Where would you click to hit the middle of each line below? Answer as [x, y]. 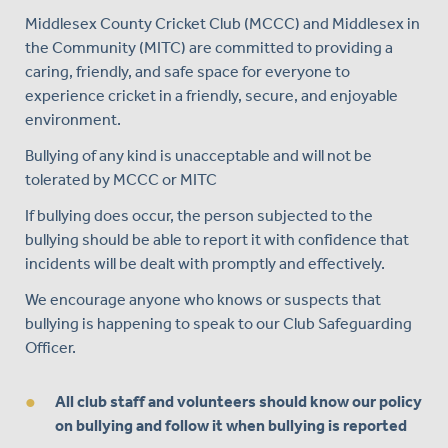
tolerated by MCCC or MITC [121, 179]
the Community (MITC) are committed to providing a [209, 47]
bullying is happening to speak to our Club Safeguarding [218, 323]
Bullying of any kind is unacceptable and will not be [198, 155]
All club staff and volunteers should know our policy [238, 401]
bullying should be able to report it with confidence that [217, 239]
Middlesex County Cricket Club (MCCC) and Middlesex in [222, 23]
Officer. [50, 347]
